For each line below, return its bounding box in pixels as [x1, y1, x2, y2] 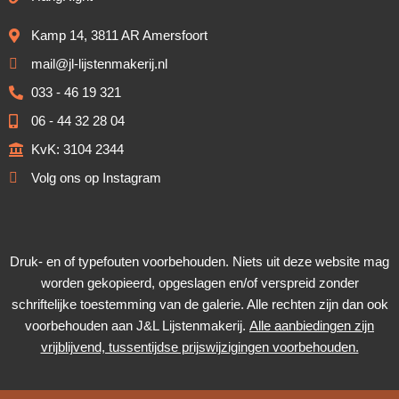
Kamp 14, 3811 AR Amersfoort [31, 28, 208, 44]
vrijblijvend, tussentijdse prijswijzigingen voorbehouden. [40, 340, 359, 355]
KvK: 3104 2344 [31, 142, 124, 158]
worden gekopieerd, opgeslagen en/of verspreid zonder [40, 276, 359, 291]
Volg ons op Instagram [31, 171, 161, 186]
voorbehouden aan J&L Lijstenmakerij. [25, 319, 249, 334]
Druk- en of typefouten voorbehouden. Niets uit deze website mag [10, 255, 389, 270]
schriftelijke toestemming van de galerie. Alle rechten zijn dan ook [11, 297, 388, 313]
